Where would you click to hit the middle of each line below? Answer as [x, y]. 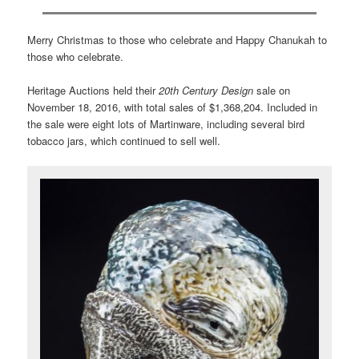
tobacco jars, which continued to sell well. [124, 141]
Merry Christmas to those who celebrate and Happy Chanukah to [177, 39]
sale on [274, 91]
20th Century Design [208, 91]
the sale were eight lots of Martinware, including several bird [166, 124]
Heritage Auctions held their [93, 91]
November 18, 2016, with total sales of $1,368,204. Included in [173, 107]
